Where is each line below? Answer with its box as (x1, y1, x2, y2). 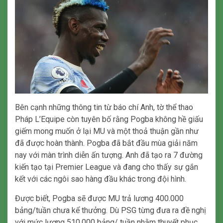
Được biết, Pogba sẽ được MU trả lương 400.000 (15, 193, 184, 203)
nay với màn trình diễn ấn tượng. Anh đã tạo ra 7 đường (15, 150, 203, 160)
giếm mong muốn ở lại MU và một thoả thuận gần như (15, 126, 199, 136)
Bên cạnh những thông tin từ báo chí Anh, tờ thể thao (15, 102, 193, 112)
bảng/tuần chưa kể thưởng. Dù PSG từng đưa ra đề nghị (15, 205, 206, 215)
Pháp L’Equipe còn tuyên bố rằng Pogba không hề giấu (15, 114, 203, 124)
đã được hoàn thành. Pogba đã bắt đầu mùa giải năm (15, 138, 198, 148)
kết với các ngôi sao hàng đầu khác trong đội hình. (15, 174, 186, 184)
